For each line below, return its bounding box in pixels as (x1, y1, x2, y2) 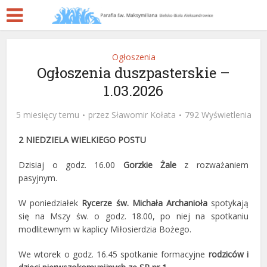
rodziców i (208, 249, 249, 260)
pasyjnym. (18, 172, 58, 184)
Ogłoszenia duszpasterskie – (37, 63, 230, 82)
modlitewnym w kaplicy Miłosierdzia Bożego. (18, 223, 192, 235)
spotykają (207, 197, 249, 209)
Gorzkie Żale (123, 159, 177, 170)
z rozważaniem (176, 159, 249, 170)
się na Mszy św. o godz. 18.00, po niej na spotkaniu (18, 210, 249, 222)
